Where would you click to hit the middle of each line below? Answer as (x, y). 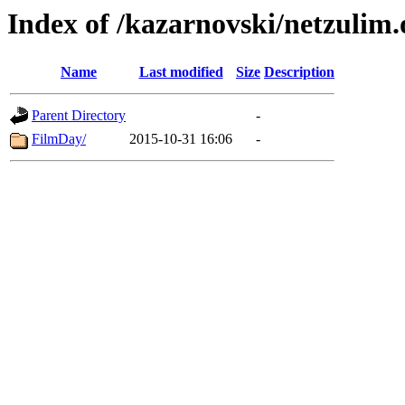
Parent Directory (79, 116)
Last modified (181, 72)
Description (299, 72)
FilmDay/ (59, 139)
